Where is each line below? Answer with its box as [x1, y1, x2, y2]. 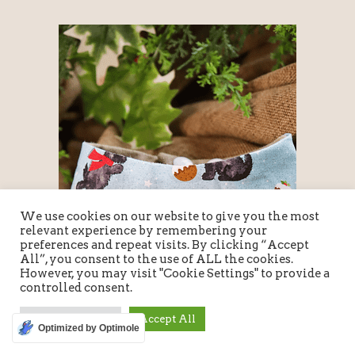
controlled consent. [20, 281, 132, 295]
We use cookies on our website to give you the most [20, 209, 319, 223]
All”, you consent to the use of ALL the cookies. [20, 252, 293, 266]
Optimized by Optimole [38, 322, 139, 334]
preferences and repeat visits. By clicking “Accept [20, 238, 309, 252]
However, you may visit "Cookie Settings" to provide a [20, 266, 330, 281]
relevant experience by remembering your [20, 223, 267, 238]
